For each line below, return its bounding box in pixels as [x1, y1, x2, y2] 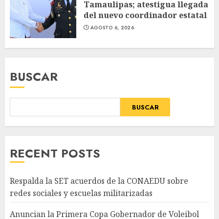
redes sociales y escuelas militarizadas [10, 188, 153, 198]
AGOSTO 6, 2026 [90, 24, 134, 31]
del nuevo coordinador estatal [84, 10, 207, 21]
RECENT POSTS [10, 145, 100, 162]
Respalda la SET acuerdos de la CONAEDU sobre [10, 175, 188, 186]
